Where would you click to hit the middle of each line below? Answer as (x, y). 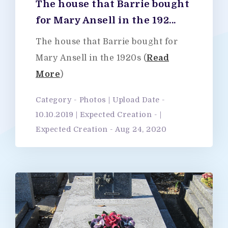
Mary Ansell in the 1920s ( (91, 58)
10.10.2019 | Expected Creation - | (98, 115)
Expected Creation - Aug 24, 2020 (101, 129)
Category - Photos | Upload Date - (101, 100)
